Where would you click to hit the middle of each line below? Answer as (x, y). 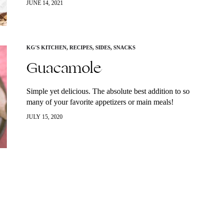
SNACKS (124, 47)
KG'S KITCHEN (46, 47)
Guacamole (64, 68)
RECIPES (81, 47)
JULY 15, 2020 (44, 117)
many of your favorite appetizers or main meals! (100, 102)
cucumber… (45, 10)
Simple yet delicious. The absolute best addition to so (108, 91)
